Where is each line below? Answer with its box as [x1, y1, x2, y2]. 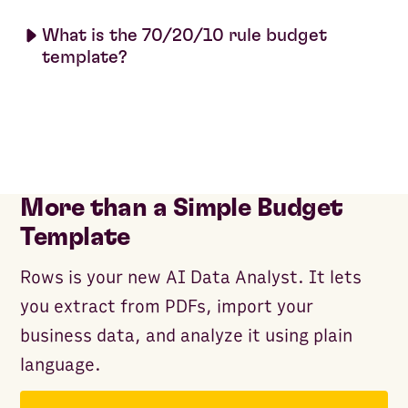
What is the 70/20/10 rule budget [42, 25, 328, 45]
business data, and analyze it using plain [20, 324, 353, 347]
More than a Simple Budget [20, 195, 343, 221]
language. [20, 353, 102, 376]
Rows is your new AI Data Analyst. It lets [20, 266, 362, 289]
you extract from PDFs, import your [20, 295, 314, 318]
